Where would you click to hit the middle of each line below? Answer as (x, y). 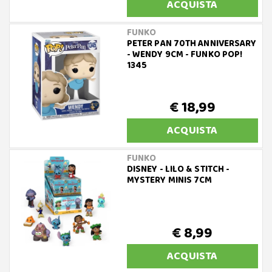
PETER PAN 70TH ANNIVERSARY (192, 44)
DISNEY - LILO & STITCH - (178, 169)
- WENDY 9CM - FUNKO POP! (185, 55)
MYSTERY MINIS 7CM (169, 180)
